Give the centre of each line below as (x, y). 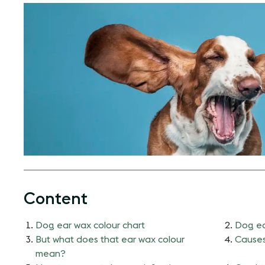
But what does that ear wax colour (110, 239)
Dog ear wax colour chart (90, 225)
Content (56, 198)
